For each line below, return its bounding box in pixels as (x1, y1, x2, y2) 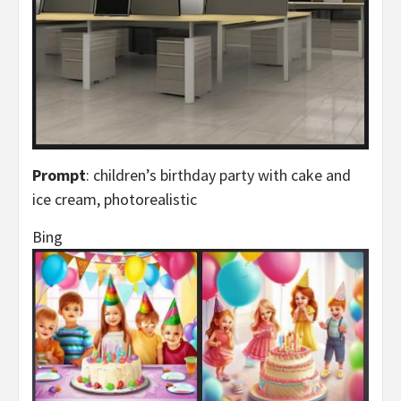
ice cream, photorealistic (32, 189, 197, 210)
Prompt (32, 165, 86, 186)
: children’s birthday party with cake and (86, 165, 351, 186)
